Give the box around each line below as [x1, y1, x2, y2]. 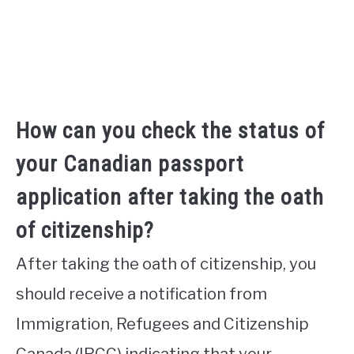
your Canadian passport [16, 150, 244, 177]
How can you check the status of [16, 117, 325, 144]
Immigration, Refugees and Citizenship [16, 314, 309, 333]
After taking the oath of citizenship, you [16, 254, 316, 273]
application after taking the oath [16, 183, 324, 210]
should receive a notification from [16, 284, 267, 303]
